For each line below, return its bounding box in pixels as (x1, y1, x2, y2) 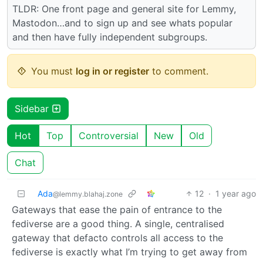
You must (31, 65, 76, 77)
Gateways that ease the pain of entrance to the (12, 203, 222, 215)
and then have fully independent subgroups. (12, 31, 207, 43)
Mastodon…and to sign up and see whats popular (12, 16, 232, 29)
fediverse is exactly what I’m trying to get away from (12, 245, 247, 258)
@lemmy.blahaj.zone (53, 189, 123, 198)
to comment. (149, 65, 208, 77)
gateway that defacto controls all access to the (12, 231, 223, 244)
